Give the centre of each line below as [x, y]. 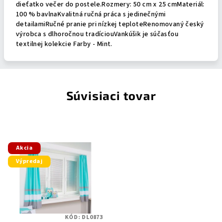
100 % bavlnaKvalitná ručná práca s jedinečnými [91, 14]
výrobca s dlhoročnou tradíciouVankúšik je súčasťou [97, 34]
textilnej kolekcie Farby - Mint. [64, 44]
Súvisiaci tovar [111, 95]
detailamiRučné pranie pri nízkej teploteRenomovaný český [110, 24]
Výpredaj [29, 161]
